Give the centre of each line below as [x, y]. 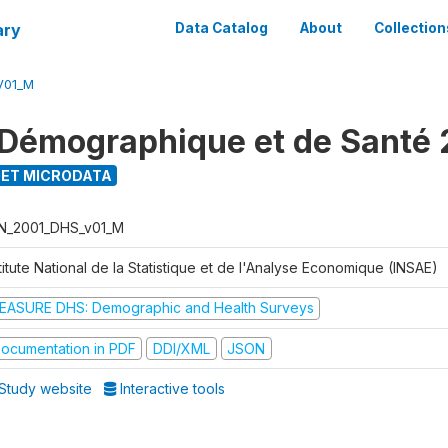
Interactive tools [171, 388]
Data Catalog [221, 28]
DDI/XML [181, 348]
